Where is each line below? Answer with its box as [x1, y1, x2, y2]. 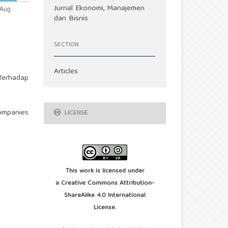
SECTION [54, 39, 79, 51]
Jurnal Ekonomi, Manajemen [54, 2, 145, 16]
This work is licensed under [65, 165, 145, 178]
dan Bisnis [54, 12, 89, 26]
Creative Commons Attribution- [61, 178, 154, 190]
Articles [54, 65, 78, 79]
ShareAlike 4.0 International [64, 190, 146, 202]
